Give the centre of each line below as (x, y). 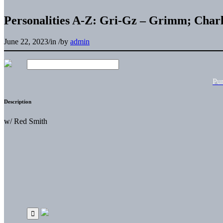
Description (18, 101)
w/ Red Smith (26, 121)
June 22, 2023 (26, 41)
